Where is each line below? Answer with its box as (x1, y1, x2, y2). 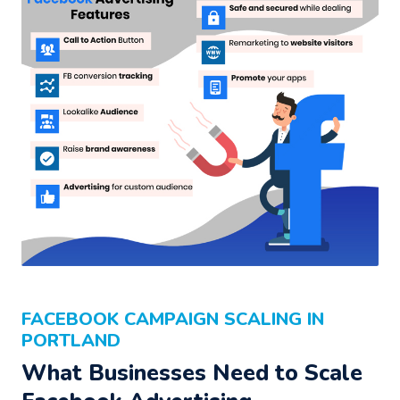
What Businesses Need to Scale (21, 357, 362, 388)
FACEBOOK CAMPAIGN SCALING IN (21, 307, 324, 331)
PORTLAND (21, 329, 121, 353)
